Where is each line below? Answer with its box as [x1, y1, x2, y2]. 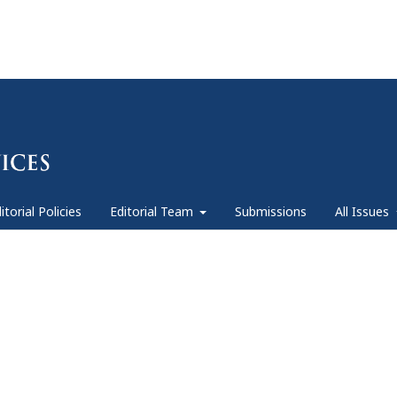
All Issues [335, 203, 393, 221]
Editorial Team [109, 203, 197, 221]
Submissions [235, 203, 307, 221]
